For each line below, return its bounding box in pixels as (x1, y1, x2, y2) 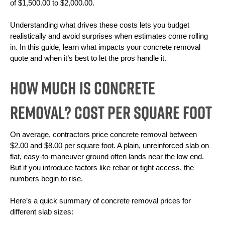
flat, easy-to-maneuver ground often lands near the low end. (10, 153, 204, 161)
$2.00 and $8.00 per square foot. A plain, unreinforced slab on (10, 142, 209, 150)
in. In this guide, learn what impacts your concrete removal (10, 43, 200, 51)
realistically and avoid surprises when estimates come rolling (10, 32, 208, 40)
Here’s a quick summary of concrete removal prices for (10, 197, 191, 205)
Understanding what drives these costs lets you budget (10, 21, 189, 29)
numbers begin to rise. (10, 175, 85, 183)
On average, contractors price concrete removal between (10, 131, 197, 139)
